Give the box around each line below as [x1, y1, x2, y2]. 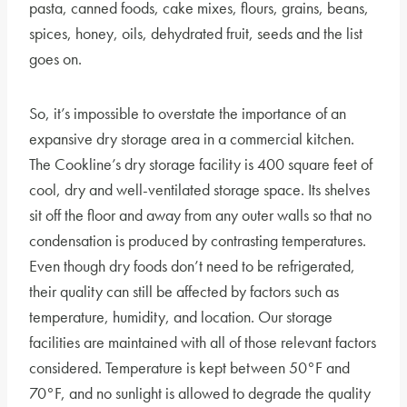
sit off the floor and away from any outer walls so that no [29, 204, 372, 226]
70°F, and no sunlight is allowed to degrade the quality [29, 382, 371, 404]
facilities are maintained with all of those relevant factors [29, 332, 376, 353]
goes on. [29, 48, 82, 70]
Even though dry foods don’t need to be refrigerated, [29, 255, 355, 277]
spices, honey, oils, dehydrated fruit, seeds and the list [29, 23, 362, 45]
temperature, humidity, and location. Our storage [29, 306, 333, 328]
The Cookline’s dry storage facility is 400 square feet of [29, 154, 372, 175]
